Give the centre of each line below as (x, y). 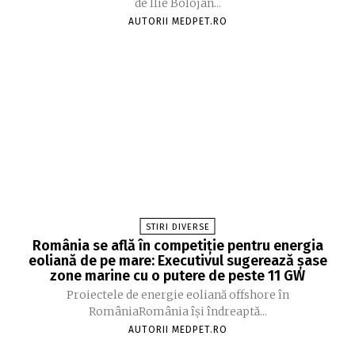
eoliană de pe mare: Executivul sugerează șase (177, 260)
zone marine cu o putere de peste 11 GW (177, 275)
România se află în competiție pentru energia (177, 245)
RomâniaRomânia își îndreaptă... (177, 311)
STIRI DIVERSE (177, 227)
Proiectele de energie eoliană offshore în (177, 294)
